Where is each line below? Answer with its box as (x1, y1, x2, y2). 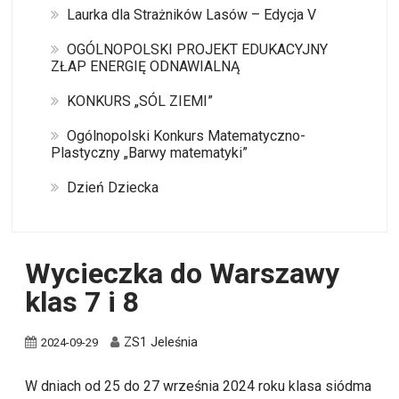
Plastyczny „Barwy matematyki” (50, 143, 248, 161)
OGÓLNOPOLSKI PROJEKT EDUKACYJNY (66, 40, 328, 58)
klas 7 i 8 (25, 284, 140, 319)
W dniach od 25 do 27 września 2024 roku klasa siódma (25, 378, 372, 395)
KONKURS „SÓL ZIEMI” (66, 92, 213, 110)
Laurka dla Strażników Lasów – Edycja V (66, 5, 316, 23)
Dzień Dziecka (66, 178, 159, 196)
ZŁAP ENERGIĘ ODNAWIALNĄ (50, 57, 240, 75)
